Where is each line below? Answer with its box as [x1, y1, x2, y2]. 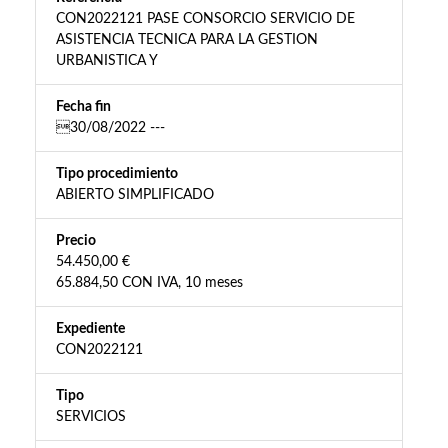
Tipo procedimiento [56, 167, 178, 182]
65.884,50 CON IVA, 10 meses [56, 276, 243, 291]
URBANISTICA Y [56, 54, 158, 69]
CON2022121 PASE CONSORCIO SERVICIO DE [56, 12, 355, 27]
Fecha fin [56, 100, 111, 115]
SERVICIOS [56, 410, 126, 425]
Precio [56, 234, 96, 249]
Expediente [56, 322, 125, 337]
